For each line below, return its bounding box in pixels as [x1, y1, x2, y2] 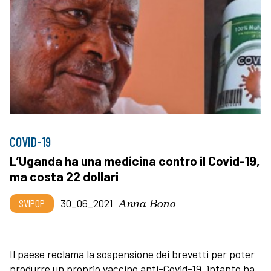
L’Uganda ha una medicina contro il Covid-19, [10, 152, 260, 168]
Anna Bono [118, 194, 176, 212]
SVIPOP [19, 196, 45, 210]
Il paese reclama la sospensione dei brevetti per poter [10, 247, 255, 261]
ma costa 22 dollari [10, 168, 119, 184]
